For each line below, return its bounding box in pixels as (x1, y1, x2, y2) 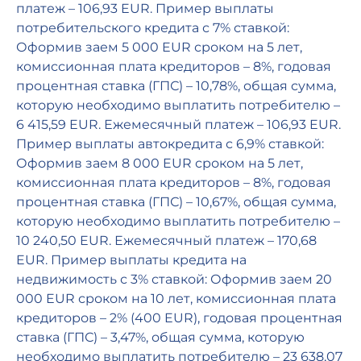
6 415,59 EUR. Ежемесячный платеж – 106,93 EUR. (16, 117, 341, 133)
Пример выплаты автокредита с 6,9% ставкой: (16, 136, 324, 152)
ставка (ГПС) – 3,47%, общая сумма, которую (16, 330, 305, 346)
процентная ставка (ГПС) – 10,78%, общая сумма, (16, 78, 336, 94)
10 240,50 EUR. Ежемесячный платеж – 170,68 (16, 233, 317, 249)
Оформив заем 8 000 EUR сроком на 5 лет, (16, 156, 303, 172)
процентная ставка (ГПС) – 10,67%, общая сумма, (16, 194, 336, 210)
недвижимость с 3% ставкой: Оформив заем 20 (16, 272, 332, 288)
